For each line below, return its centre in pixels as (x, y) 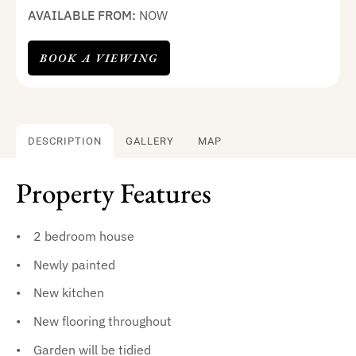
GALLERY (150, 141)
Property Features (114, 193)
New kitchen (68, 292)
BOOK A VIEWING (99, 58)
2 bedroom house (83, 236)
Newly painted (74, 264)
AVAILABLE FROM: (83, 15)
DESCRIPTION (65, 141)
